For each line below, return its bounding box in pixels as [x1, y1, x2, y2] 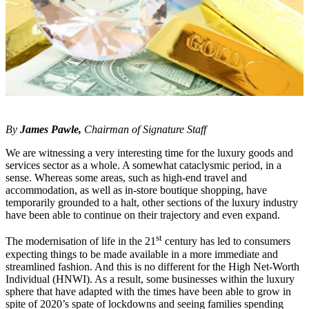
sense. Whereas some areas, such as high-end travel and [6, 172, 247, 184]
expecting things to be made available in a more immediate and [6, 248, 278, 260]
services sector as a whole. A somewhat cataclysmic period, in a [6, 159, 281, 172]
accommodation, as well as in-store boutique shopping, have [6, 184, 267, 197]
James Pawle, [20, 123, 81, 136]
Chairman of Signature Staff [81, 123, 206, 136]
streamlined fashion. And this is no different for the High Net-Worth [6, 260, 299, 272]
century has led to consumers [162, 235, 290, 248]
